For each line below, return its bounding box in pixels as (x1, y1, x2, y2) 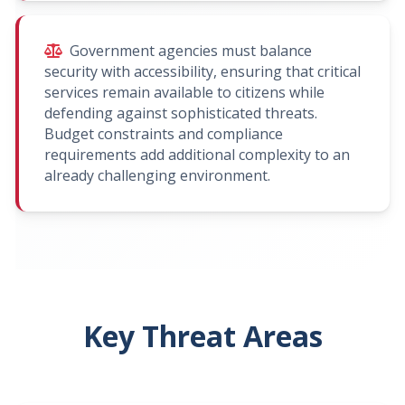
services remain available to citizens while (44, 81, 325, 102)
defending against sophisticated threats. (44, 102, 317, 123)
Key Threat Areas (82, 316, 323, 355)
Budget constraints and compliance (44, 123, 283, 144)
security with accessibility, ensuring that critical (44, 61, 361, 81)
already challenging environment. (44, 165, 270, 185)
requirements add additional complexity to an (44, 144, 350, 165)
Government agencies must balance (70, 40, 312, 61)
